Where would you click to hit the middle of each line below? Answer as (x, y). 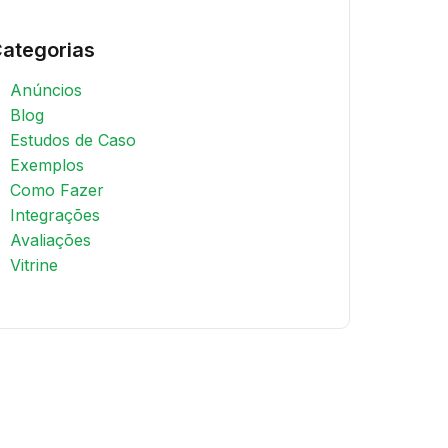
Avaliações (50, 240)
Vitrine (34, 265)
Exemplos (47, 165)
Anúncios (46, 90)
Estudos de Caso (73, 140)
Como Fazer (57, 190)
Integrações (55, 215)
